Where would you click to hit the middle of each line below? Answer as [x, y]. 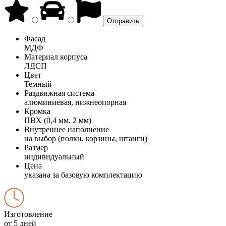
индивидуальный [54, 156]
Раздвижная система [59, 93]
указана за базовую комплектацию [83, 175]
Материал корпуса [56, 56]
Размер [36, 147]
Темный [38, 84]
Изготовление [28, 214]
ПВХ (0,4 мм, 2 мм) [58, 120]
